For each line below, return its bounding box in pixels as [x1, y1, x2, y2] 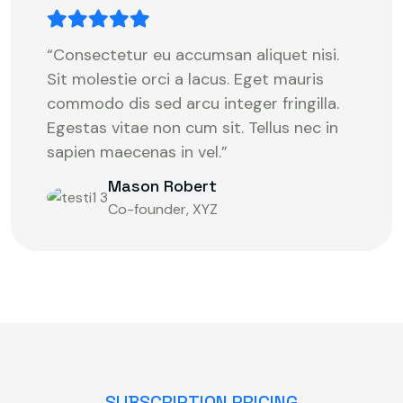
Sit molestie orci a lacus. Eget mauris [47, 67, 324, 90]
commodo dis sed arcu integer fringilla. [47, 92, 339, 114]
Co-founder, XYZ [108, 199, 218, 219]
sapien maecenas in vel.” [47, 140, 228, 163]
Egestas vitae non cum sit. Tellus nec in [47, 116, 338, 139]
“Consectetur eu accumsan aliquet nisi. [47, 43, 339, 66]
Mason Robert [108, 175, 217, 196]
